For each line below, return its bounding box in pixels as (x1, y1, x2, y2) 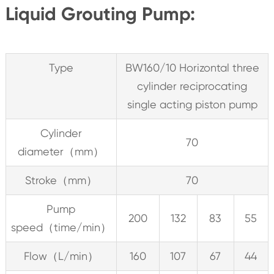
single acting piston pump (127, 97, 257, 111)
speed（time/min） (10, 220, 111, 234)
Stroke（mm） (24, 173, 97, 187)
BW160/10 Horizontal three (125, 61, 259, 74)
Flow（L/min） (23, 249, 98, 262)
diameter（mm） (18, 144, 105, 158)
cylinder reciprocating (137, 79, 248, 92)
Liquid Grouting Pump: (5, 2, 195, 25)
